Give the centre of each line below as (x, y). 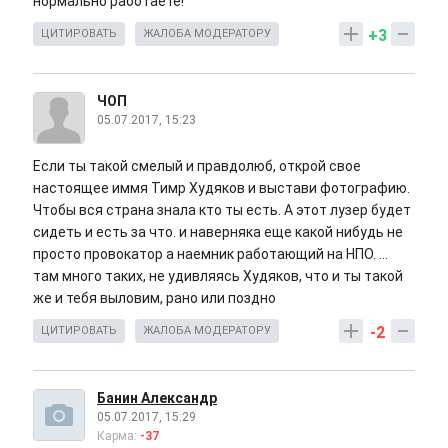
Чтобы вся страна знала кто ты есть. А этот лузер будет (222, 210)
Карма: (118, 436)
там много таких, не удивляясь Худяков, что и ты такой (218, 276)
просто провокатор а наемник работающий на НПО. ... (210, 254)
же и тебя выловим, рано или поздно (156, 298)
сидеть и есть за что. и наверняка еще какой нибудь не (218, 232)
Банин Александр (157, 398)
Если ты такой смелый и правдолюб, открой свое (197, 166)
